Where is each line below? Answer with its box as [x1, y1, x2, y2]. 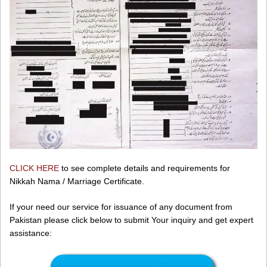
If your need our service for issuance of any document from [10, 201, 232, 212]
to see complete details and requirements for [59, 163, 230, 173]
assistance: [10, 228, 52, 238]
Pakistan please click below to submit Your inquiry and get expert [10, 215, 253, 225]
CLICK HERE [10, 163, 59, 173]
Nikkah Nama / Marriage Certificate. [10, 176, 144, 186]
